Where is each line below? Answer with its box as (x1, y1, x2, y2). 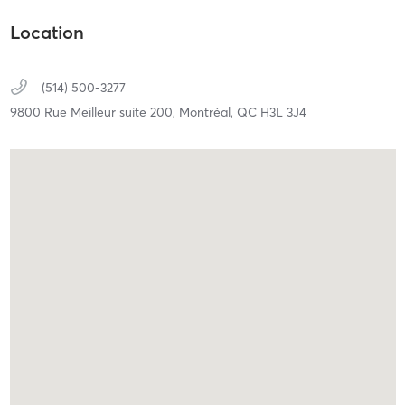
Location (9, 21, 84, 44)
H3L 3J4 (259, 104, 306, 121)
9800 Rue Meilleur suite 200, (9, 104, 179, 121)
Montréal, (178, 104, 237, 121)
